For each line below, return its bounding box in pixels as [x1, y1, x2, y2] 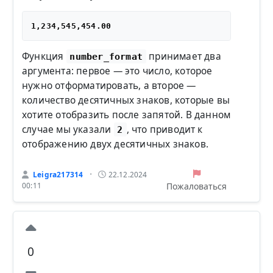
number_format [69, 51, 143, 62]
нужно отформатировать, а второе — [22, 79, 196, 92]
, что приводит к [126, 122, 203, 136]
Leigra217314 [32, 169, 83, 179]
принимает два [146, 49, 221, 63]
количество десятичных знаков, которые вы [22, 93, 230, 107]
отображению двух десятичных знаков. [22, 137, 208, 151]
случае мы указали [22, 122, 114, 136]
